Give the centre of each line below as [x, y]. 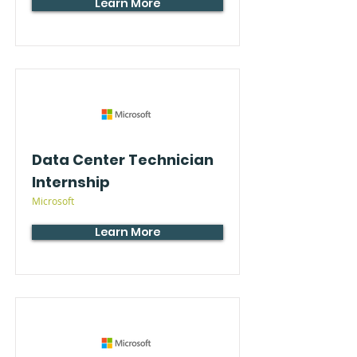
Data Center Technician [123, 160]
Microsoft [53, 201]
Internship [71, 182]
